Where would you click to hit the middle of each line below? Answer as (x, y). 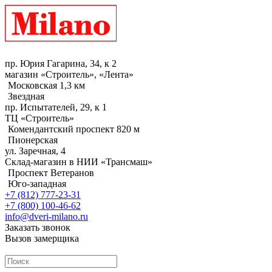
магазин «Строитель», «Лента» (69, 74)
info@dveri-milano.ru (46, 216)
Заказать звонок (38, 227)
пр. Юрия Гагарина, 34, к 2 (61, 63)
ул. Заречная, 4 (35, 151)
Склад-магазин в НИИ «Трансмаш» (79, 162)
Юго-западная (37, 184)
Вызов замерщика (42, 238)
